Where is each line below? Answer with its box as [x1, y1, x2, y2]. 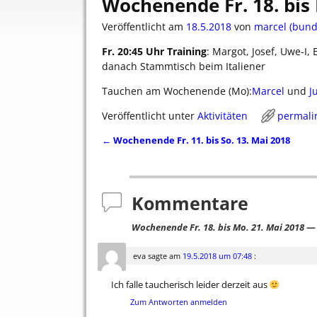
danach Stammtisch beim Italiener [102, 59, 265, 74]
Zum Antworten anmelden [130, 296, 227, 308]
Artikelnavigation [102, 143, 219, 162]
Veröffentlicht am [102, 20, 186, 34]
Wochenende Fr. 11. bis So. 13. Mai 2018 [111, 134, 290, 147]
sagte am [146, 250, 183, 262]
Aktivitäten [197, 109, 248, 123]
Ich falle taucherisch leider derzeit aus [110, 279, 270, 292]
